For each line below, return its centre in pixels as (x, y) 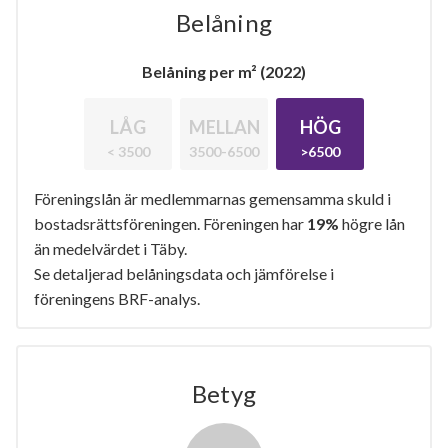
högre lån (372, 223)
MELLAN (224, 126)
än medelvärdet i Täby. (110, 248)
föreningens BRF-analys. (117, 298)
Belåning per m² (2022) (224, 71)
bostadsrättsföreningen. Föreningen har (170, 223)
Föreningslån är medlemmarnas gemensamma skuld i (212, 198)
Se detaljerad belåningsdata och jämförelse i (184, 273)
